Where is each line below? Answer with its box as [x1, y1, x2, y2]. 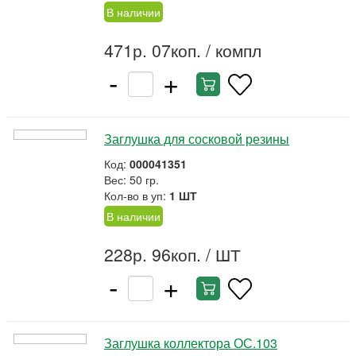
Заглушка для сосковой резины [104, 130, 289, 148]
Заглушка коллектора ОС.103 [104, 334, 277, 352]
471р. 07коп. [104, 38, 201, 62]
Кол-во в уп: [104, 188, 169, 203]
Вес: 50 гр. [104, 172, 159, 188]
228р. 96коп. [104, 242, 201, 266]
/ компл [201, 38, 261, 62]
